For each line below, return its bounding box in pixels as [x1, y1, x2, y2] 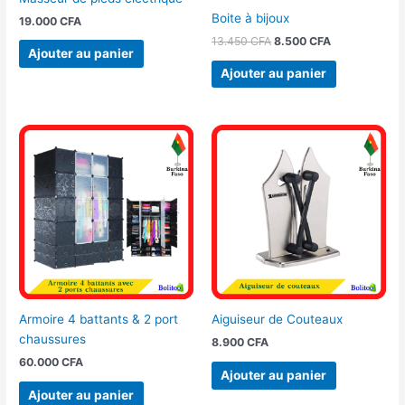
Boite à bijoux [212, 10, 289, 25]
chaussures [19, 332, 87, 347]
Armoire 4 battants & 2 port [19, 312, 179, 327]
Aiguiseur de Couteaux [212, 312, 343, 327]
